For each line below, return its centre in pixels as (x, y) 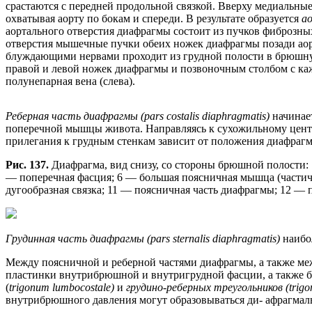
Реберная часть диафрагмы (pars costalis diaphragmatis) (139, 116)
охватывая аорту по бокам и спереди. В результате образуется (154, 18)
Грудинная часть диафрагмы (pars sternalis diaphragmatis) (144, 238)
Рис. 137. (29, 164)
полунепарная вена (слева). (70, 81)
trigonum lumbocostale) (63, 287)
